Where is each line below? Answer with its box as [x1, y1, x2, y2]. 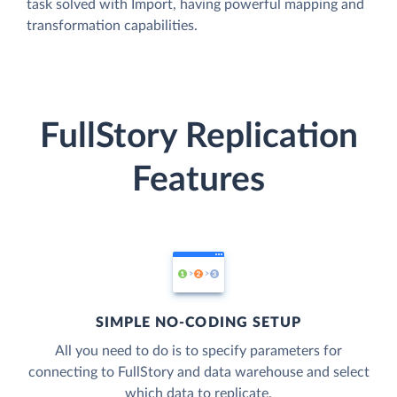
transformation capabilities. [27, 19, 198, 34]
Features [132, 162, 265, 198]
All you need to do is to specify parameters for [55, 343, 342, 358]
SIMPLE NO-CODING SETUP [95, 315, 302, 330]
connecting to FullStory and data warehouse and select [27, 364, 370, 379]
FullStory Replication [39, 119, 358, 154]
